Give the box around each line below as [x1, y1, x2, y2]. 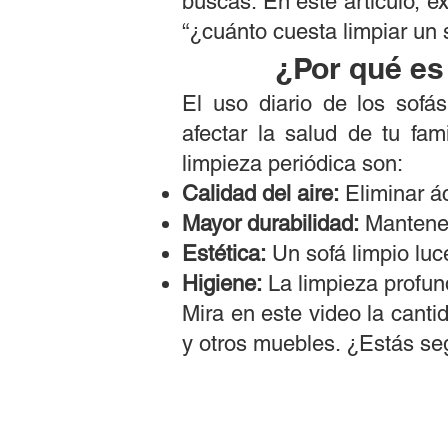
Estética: [182, 241, 266, 266]
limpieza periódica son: [182, 151, 403, 176]
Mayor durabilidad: [182, 211, 359, 236]
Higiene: [182, 271, 262, 296]
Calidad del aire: [182, 181, 339, 206]
